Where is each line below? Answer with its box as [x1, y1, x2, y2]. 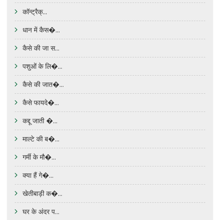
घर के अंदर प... [23, 207, 59, 217]
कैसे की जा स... [23, 43, 59, 53]
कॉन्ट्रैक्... [23, 7, 47, 17]
